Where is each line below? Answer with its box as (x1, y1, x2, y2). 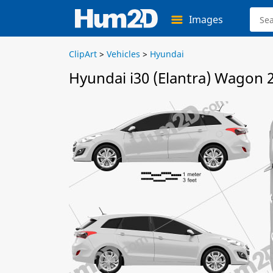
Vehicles (107, 48, 140, 60)
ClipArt (69, 48, 97, 60)
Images (189, 13, 223, 26)
